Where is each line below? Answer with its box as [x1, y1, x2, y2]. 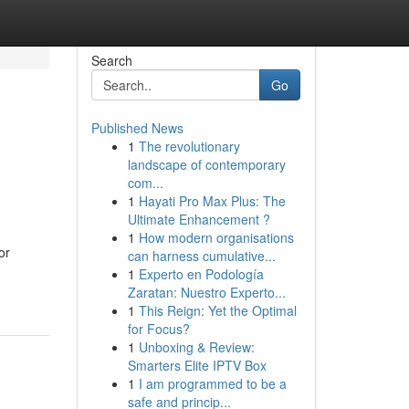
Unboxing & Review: [138, 338, 255, 356]
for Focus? [127, 320, 190, 338]
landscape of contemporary [127, 155, 286, 173]
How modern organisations [138, 228, 294, 246]
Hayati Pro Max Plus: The [138, 192, 286, 210]
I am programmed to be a [138, 374, 287, 393]
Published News [90, 119, 184, 137]
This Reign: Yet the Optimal [138, 301, 297, 320]
